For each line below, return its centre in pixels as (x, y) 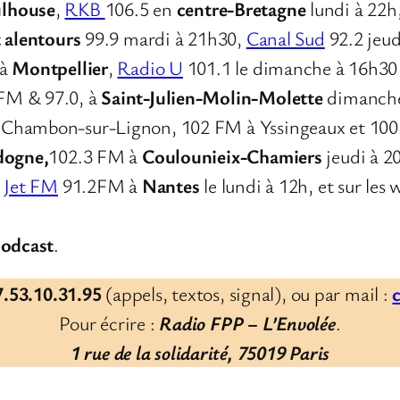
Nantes (171, 185)
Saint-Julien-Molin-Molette (212, 96)
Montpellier (60, 67)
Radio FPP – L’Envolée (247, 322)
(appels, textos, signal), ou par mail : (247, 293)
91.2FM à (100, 185)
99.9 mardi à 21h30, (163, 37)
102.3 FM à (96, 155)
